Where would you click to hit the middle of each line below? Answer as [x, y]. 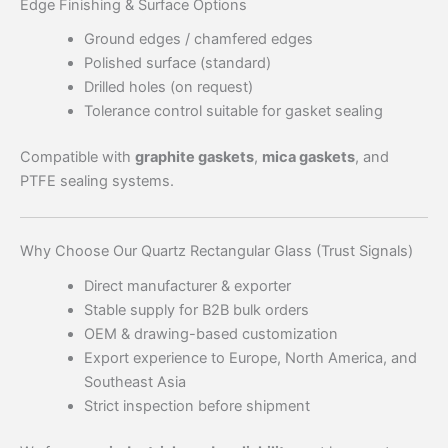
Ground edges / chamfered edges [198, 39]
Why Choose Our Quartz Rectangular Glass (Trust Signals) [216, 251]
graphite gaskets [194, 157]
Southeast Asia [134, 381]
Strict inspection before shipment [196, 405]
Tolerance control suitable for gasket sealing [233, 111]
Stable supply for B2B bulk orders [196, 309]
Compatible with [77, 157]
